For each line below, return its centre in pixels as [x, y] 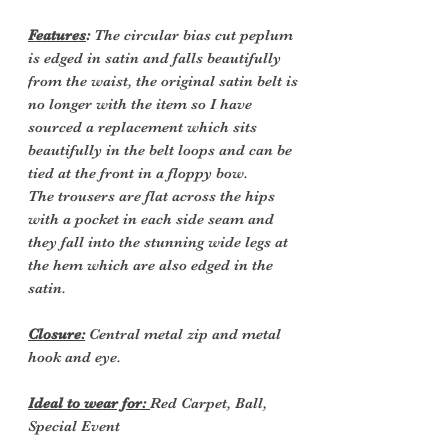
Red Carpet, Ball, [208, 403]
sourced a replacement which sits [142, 127]
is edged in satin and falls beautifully [154, 58]
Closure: [56, 334]
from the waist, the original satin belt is [163, 81]
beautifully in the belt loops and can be [160, 150]
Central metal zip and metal [185, 334]
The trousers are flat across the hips [151, 196]
